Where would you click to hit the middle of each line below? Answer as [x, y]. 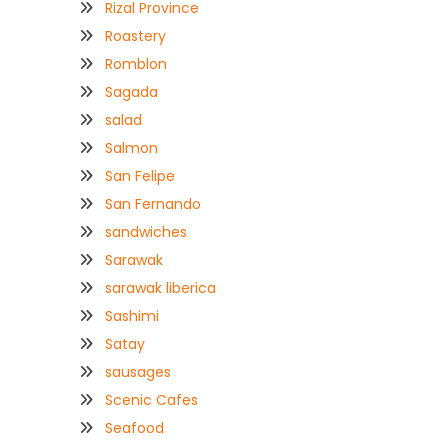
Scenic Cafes [151, 399]
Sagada [131, 91]
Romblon [136, 63]
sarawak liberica [160, 287]
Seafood [134, 427]
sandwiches [146, 231]
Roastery [135, 35]
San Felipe [140, 175]
